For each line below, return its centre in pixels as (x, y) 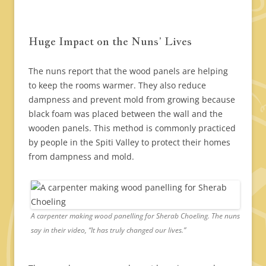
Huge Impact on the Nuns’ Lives (110, 42)
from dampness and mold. (81, 157)
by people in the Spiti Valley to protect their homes (129, 142)
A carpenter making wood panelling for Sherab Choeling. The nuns (135, 216)
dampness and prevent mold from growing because (132, 100)
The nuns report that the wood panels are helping (128, 71)
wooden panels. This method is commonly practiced (132, 128)
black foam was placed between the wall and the (126, 114)
